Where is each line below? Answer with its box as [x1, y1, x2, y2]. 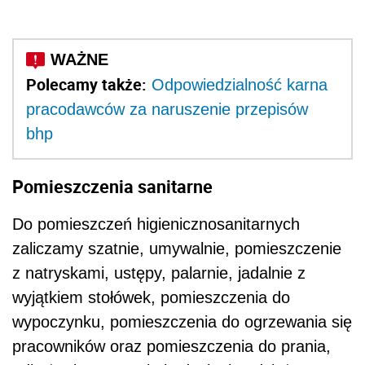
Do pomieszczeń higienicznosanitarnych [12, 214, 300, 233]
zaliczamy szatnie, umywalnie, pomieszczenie [12, 239, 341, 257]
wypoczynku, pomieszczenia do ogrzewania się [12, 312, 352, 331]
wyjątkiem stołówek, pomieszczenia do [12, 288, 290, 306]
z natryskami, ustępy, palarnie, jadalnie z [12, 263, 306, 282]
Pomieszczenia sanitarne [12, 174, 213, 198]
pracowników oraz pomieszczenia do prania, [12, 336, 331, 355]
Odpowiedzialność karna [152, 76, 328, 95]
